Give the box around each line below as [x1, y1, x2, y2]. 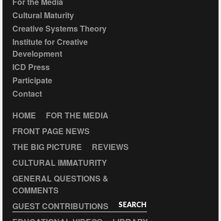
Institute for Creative [12, 36, 88, 47]
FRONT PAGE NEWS [12, 125, 90, 137]
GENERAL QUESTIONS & [12, 172, 109, 184]
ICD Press [12, 61, 50, 73]
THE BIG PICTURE [12, 141, 82, 152]
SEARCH [118, 200, 147, 209]
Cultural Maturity [12, 9, 74, 21]
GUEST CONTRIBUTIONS [12, 200, 109, 212]
